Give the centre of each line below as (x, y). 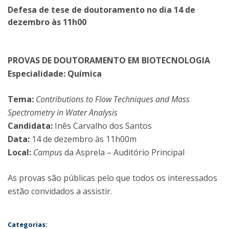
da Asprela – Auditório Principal (123, 152)
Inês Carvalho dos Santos (103, 126)
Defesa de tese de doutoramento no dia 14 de (101, 10)
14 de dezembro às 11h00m (83, 139)
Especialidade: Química (55, 74)
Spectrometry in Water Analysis (63, 112)
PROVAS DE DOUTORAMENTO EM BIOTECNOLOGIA (109, 60)
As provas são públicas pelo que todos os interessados (112, 178)
